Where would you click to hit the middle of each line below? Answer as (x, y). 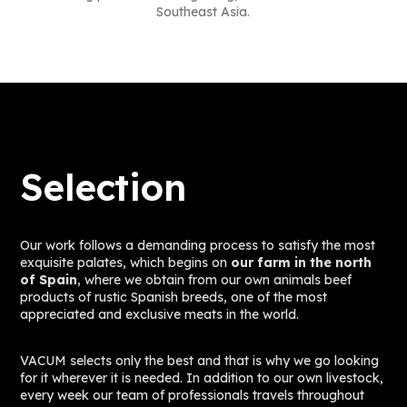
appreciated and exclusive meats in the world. (160, 314)
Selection (103, 187)
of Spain (49, 279)
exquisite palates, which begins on (126, 262)
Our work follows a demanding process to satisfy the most (198, 245)
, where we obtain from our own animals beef (215, 279)
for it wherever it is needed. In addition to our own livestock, (202, 377)
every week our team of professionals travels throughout (193, 395)
